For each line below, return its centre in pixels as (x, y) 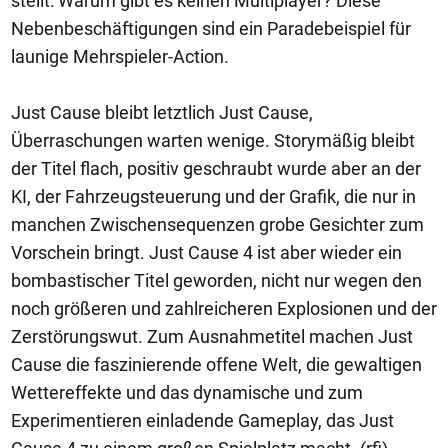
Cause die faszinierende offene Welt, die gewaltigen (216, 364)
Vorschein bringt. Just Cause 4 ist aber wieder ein (206, 252)
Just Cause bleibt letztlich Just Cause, (162, 112)
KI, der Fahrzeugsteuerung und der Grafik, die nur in (213, 196)
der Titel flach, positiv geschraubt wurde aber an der (216, 168)
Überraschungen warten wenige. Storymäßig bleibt (213, 140)
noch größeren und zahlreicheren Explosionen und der (224, 308)
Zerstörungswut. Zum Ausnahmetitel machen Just (212, 336)
